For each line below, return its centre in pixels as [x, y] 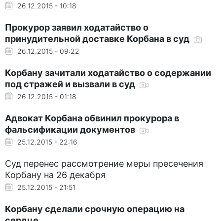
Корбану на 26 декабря [55, 175]
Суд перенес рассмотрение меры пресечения [104, 163]
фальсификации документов [71, 129]
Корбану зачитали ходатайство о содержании [108, 73]
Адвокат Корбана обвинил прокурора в [92, 118]
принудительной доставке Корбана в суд [98, 38]
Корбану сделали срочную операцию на [95, 209]
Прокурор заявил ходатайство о [77, 27]
